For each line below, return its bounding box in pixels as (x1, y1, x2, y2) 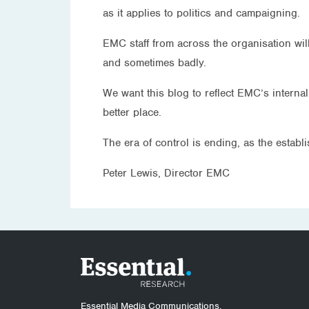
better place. (103, 105, 161, 119)
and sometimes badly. (103, 55, 206, 70)
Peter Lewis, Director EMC (103, 166, 230, 180)
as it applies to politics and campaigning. (103, 6, 300, 20)
